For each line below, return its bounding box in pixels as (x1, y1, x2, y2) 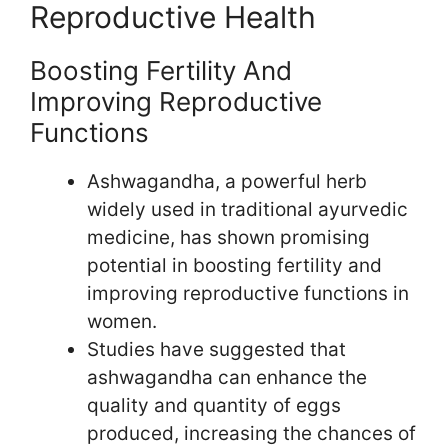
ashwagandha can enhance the (87, 365, 367, 389)
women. (87, 309, 157, 333)
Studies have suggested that (87, 337, 346, 361)
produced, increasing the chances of (87, 421, 416, 445)
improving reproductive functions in (87, 281, 409, 305)
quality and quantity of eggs (87, 393, 341, 417)
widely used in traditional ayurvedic (87, 197, 408, 221)
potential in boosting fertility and (87, 253, 382, 277)
